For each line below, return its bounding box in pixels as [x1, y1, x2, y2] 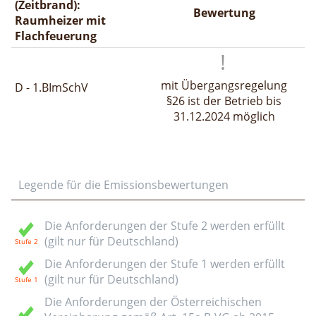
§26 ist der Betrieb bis [166, 92, 281, 109]
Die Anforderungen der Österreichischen [44, 293, 262, 310]
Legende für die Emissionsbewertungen [18, 176, 229, 193]
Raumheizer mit [15, 12, 106, 28]
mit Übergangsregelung [161, 77, 287, 93]
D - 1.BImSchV [15, 79, 88, 95]
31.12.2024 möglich [173, 108, 275, 124]
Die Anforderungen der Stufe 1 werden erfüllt [44, 255, 285, 272]
